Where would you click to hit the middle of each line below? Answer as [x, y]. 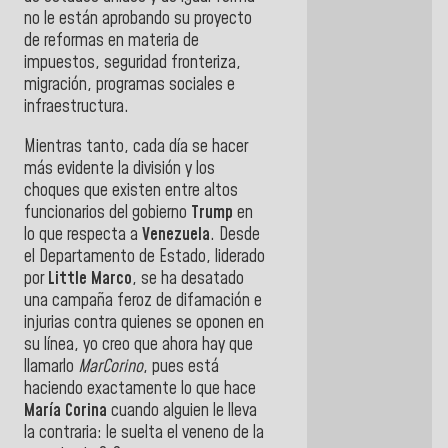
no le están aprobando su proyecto [138, 19]
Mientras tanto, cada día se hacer [136, 146]
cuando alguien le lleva [182, 410]
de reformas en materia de [111, 41]
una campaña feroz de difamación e [143, 300]
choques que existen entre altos [131, 190]
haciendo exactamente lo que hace [140, 388]
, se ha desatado [188, 278]
